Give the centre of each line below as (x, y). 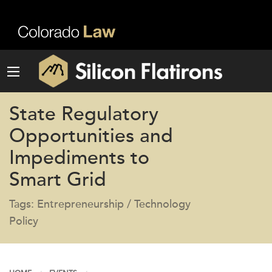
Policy (24, 221)
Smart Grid (58, 180)
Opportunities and (91, 136)
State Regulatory (84, 114)
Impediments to (79, 158)
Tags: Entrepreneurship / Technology (100, 204)
